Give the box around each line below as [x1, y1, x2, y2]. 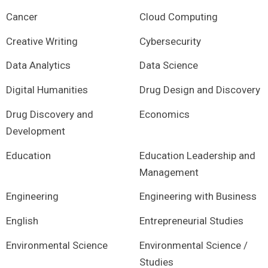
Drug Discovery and [6, 108, 93, 120]
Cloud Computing [139, 10, 218, 23]
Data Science [139, 59, 198, 72]
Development [6, 124, 65, 137]
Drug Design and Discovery [139, 84, 260, 96]
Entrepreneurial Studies [139, 215, 243, 227]
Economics [139, 108, 190, 120]
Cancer [6, 10, 38, 23]
